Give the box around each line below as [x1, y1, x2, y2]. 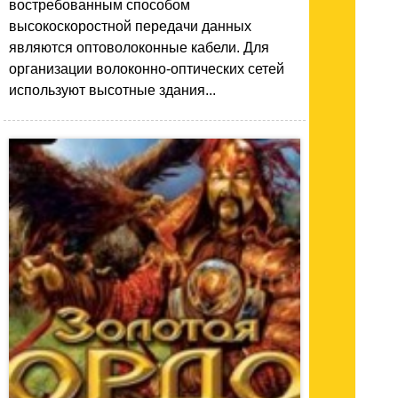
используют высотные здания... [9, 82, 216, 98]
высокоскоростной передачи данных [9, 18, 251, 34]
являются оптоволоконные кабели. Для [9, 39, 269, 55]
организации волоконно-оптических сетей [9, 60, 284, 76]
